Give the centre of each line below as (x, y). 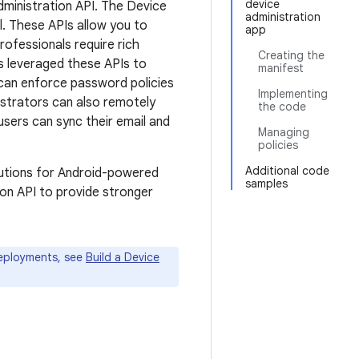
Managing (284, 132)
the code (282, 107)
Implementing (293, 94)
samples (266, 184)
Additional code (287, 171)
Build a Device (123, 257)
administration (283, 17)
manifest (281, 68)
